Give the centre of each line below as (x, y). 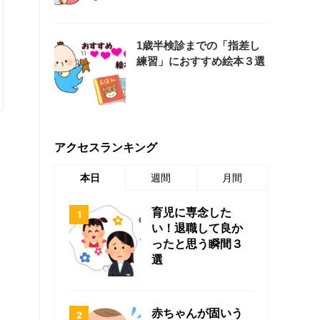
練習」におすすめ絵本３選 (201, 61)
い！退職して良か (197, 228)
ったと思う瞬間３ (197, 244)
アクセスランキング (106, 147)
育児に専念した (191, 212)
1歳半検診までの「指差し (198, 45)
